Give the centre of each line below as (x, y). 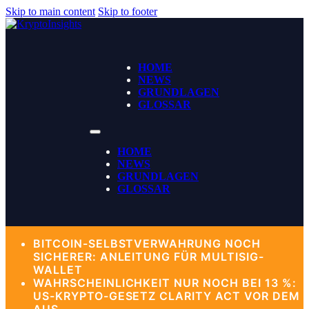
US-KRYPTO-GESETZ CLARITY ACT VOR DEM (167, 296)
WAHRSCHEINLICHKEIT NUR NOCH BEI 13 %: (165, 283)
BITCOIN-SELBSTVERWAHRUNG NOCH (147, 243)
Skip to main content (50, 11)
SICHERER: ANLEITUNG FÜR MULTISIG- (149, 257)
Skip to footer (128, 11)
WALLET (58, 270)
